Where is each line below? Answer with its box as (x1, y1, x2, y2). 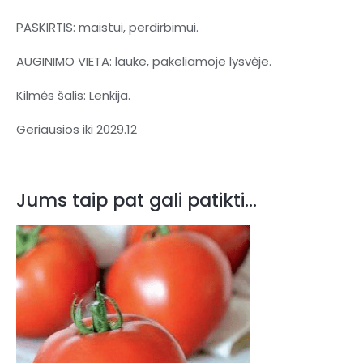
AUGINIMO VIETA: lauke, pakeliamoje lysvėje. (16, 53, 271, 70)
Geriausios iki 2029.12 (16, 121, 137, 139)
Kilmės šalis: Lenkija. (16, 87, 130, 105)
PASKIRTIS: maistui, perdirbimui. (16, 19, 199, 36)
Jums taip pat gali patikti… (16, 187, 257, 214)
